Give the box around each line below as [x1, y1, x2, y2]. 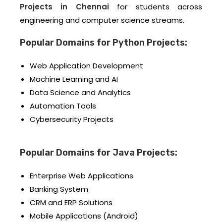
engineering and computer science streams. [20, 15, 184, 26]
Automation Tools [30, 101, 96, 111]
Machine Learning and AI [30, 74, 118, 85]
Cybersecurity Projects [30, 114, 113, 125]
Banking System [30, 184, 88, 195]
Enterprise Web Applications [30, 170, 133, 181]
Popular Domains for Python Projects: [20, 37, 187, 49]
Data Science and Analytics [30, 87, 131, 98]
